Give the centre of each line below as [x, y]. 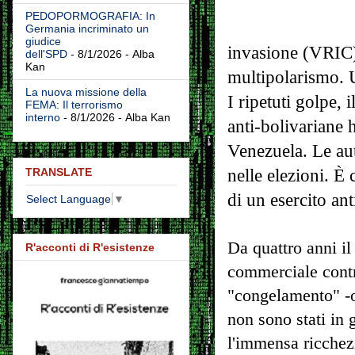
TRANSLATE [59, 172]
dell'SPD [46, 54]
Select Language [69, 198]
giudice [43, 42]
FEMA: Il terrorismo [74, 105]
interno [43, 118]
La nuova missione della [86, 92]
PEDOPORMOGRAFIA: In [90, 16]
